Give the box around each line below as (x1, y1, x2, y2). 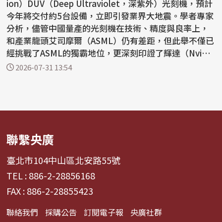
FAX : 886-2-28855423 (6, 184, 94, 198)
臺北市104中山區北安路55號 (6, 154, 121, 167)
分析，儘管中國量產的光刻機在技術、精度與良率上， (6, 22, 209, 35)
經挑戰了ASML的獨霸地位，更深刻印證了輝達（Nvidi (6, 47, 209, 59)
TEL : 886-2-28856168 (6, 169, 96, 182)
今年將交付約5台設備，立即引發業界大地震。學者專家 (6, 9, 214, 22)
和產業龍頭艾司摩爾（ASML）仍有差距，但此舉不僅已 (6, 34, 215, 47)
